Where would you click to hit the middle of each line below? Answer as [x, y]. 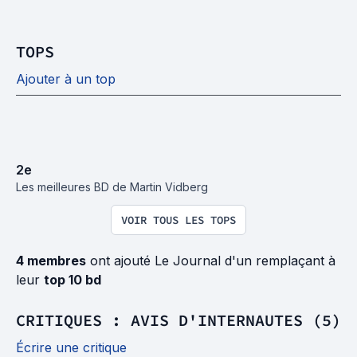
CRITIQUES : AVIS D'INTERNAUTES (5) [178, 320]
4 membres [51, 261]
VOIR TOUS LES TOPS [178, 220]
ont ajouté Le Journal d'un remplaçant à [211, 261]
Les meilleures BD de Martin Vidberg [112, 187]
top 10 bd [73, 280]
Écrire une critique [71, 347]
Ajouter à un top [66, 79]
